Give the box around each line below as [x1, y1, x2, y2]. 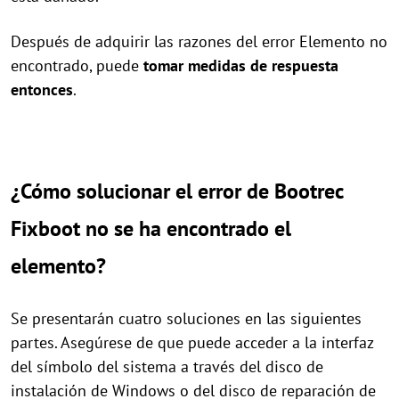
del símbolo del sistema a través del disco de [11, 356, 323, 377]
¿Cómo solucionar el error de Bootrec [11, 177, 343, 205]
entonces [11, 79, 73, 100]
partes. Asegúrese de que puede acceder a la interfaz [11, 332, 373, 353]
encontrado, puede [11, 55, 139, 76]
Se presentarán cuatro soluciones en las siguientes [11, 308, 362, 329]
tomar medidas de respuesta [139, 55, 338, 76]
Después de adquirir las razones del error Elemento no [11, 31, 387, 52]
